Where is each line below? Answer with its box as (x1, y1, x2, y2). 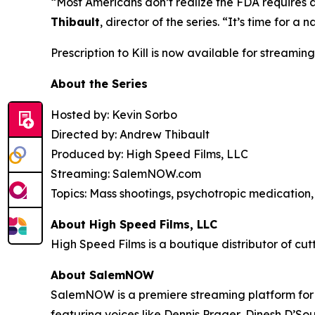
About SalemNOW (51, 267, 154, 282)
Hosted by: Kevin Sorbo (51, 107, 177, 122)
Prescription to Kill (51, 45, 148, 60)
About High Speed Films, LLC (51, 217, 217, 231)
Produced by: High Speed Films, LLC (51, 146, 248, 161)
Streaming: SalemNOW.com (51, 166, 201, 181)
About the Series (51, 76, 148, 91)
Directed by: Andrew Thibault (51, 127, 210, 141)
